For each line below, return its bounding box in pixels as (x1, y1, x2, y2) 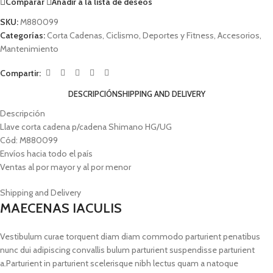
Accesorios (218, 30, 260, 41)
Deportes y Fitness (143, 30, 214, 41)
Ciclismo (106, 30, 139, 41)
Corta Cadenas (47, 30, 102, 41)
